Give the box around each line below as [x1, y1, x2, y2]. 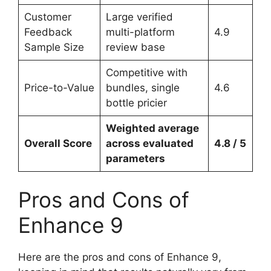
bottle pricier [105, 96, 167, 109]
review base [105, 41, 165, 53]
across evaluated [105, 137, 194, 149]
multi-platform [105, 25, 175, 38]
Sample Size [24, 41, 84, 53]
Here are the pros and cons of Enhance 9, [18, 251, 221, 264]
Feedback [24, 25, 72, 38]
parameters [105, 152, 165, 165]
